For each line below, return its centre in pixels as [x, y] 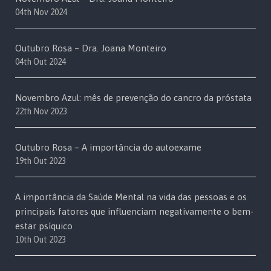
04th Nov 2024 [41, 12]
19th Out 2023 [41, 161]
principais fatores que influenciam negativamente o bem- [134, 212]
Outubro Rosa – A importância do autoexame [108, 148]
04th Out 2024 [41, 62]
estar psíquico [44, 226]
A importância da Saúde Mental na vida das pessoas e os [131, 197]
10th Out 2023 [41, 240]
